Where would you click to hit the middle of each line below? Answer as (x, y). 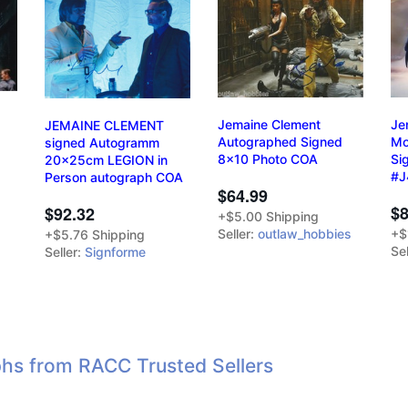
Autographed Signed (280, 142)
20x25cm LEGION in (106, 159)
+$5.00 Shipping (268, 217)
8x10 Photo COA (268, 159)
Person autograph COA (114, 177)
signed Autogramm (102, 142)
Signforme (115, 251)
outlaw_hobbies (305, 234)
